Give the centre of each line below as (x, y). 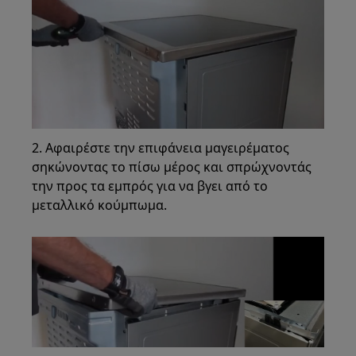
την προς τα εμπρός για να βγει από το (150, 186)
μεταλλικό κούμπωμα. (100, 205)
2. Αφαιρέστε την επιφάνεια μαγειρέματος (161, 147)
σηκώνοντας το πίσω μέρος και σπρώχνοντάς (172, 166)
